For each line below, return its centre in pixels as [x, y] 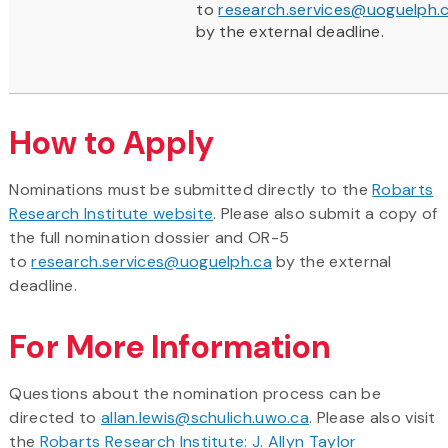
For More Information [170, 346]
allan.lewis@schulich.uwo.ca [205, 417]
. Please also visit [372, 417]
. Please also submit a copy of [325, 213]
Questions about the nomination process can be [195, 393]
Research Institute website [111, 213]
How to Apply [112, 142]
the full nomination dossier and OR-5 [149, 237]
